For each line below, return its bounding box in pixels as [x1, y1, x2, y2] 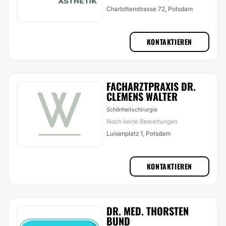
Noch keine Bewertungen [106, 118, 178, 125]
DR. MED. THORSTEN [106, 203, 189, 218]
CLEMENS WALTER [106, 89, 178, 104]
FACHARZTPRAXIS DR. [106, 79, 196, 94]
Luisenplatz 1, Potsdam [106, 130, 171, 137]
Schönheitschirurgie [106, 106, 157, 113]
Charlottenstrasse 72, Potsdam [106, 5, 193, 13]
